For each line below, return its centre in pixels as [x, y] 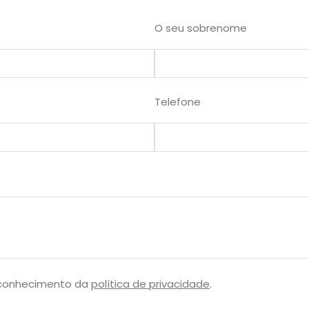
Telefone [178, 102]
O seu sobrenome [201, 28]
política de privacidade [150, 284]
